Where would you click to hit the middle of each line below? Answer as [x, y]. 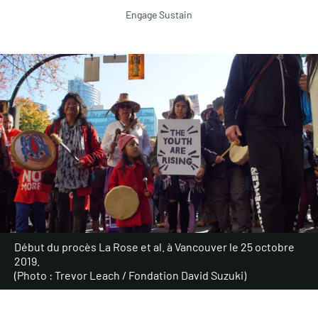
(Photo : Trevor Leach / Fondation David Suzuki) [130, 275]
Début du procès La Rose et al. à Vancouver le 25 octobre [154, 247]
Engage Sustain [159, 15]
